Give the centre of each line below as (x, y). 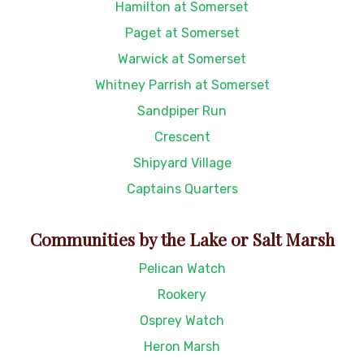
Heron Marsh (182, 346)
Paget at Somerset (182, 32)
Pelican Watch (182, 268)
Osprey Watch (182, 320)
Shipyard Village (182, 162)
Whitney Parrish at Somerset (182, 84)
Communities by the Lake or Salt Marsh (182, 238)
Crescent (182, 136)
